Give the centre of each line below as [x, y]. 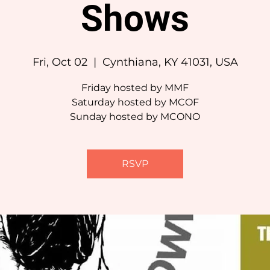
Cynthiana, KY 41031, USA [170, 62]
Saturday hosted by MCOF [135, 102]
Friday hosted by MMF [135, 87]
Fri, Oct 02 [60, 62]
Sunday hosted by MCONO [135, 116]
